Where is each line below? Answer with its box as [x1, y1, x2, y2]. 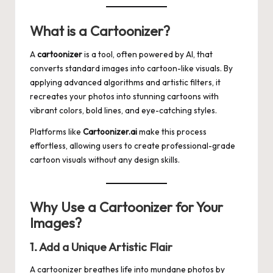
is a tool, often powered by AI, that [82, 48, 213, 60]
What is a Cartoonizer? [30, 22, 170, 40]
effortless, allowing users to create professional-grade [30, 140, 235, 151]
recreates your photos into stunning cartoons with [30, 90, 219, 102]
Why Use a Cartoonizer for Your [30, 199, 223, 216]
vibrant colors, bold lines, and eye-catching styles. [30, 104, 217, 116]
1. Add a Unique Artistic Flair [30, 239, 172, 254]
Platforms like [30, 126, 83, 137]
